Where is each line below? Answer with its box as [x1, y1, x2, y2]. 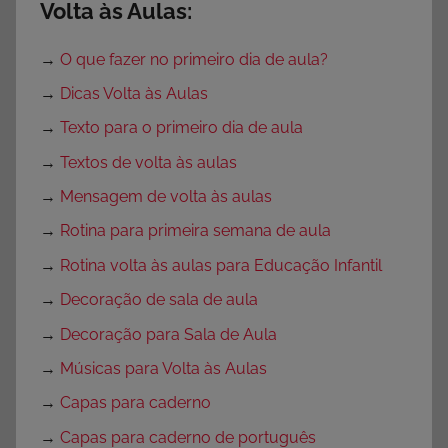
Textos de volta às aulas [60, 152, 237, 172]
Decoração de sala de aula [60, 290, 258, 310]
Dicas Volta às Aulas [60, 83, 208, 103]
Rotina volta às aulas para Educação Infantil [60, 255, 382, 275]
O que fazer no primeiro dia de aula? [60, 49, 328, 69]
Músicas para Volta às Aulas [60, 358, 267, 378]
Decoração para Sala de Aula [60, 324, 277, 344]
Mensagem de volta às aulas [60, 187, 272, 207]
